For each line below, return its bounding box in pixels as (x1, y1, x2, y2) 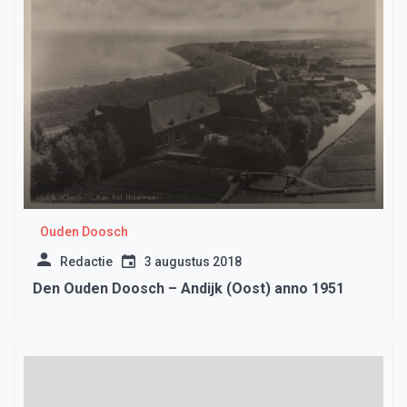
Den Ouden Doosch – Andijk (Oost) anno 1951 (33, 280, 344, 298)
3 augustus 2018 (144, 254, 242, 270)
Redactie (60, 254, 113, 270)
